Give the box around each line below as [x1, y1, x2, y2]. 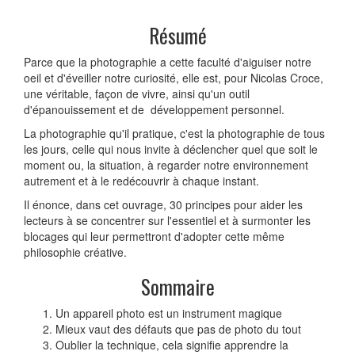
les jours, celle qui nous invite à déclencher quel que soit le [24, 141, 318, 158]
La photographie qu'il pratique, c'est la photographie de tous [24, 125, 325, 142]
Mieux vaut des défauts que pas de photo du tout [55, 321, 301, 338]
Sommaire [140, 272, 215, 302]
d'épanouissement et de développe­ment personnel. [24, 101, 284, 118]
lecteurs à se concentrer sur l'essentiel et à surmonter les [24, 212, 311, 229]
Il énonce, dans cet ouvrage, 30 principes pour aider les [24, 197, 303, 213]
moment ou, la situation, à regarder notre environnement [24, 157, 308, 174]
